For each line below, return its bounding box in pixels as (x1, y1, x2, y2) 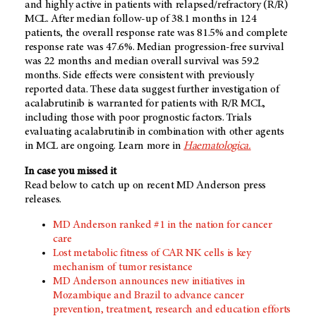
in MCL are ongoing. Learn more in (25, 140, 184, 152)
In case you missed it (25, 166, 116, 178)
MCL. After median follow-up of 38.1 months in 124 (25, 13, 257, 25)
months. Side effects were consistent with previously (25, 70, 254, 82)
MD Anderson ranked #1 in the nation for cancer (53, 219, 272, 231)
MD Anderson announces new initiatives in (53, 276, 245, 288)
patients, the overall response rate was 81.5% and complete (25, 28, 288, 39)
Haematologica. (183, 140, 251, 152)
